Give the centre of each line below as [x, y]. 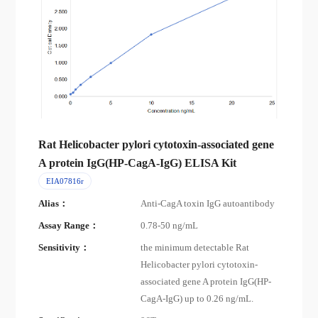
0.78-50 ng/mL [170, 225]
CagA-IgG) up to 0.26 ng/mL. [197, 298]
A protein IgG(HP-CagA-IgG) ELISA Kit [138, 163]
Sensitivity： [64, 247]
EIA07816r [65, 181]
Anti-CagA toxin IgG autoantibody [208, 203]
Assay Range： [69, 225]
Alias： [54, 203]
